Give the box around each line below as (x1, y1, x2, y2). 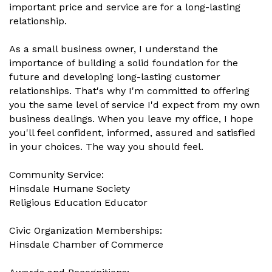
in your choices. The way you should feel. (9, 141, 203, 153)
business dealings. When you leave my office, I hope (9, 113, 253, 125)
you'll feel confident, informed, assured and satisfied (9, 127, 256, 139)
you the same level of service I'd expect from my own (9, 99, 260, 111)
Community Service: (9, 169, 104, 181)
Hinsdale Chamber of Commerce (9, 239, 163, 251)
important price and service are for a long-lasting (9, 1, 240, 13)
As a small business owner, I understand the (9, 43, 218, 55)
